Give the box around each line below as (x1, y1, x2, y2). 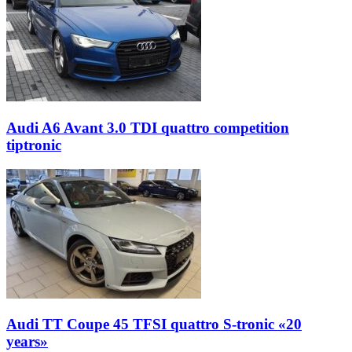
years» (6, 333, 48, 350)
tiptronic (6, 136, 61, 153)
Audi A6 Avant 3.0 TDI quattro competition (6, 119, 289, 136)
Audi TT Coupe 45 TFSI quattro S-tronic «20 (6, 316, 302, 333)
